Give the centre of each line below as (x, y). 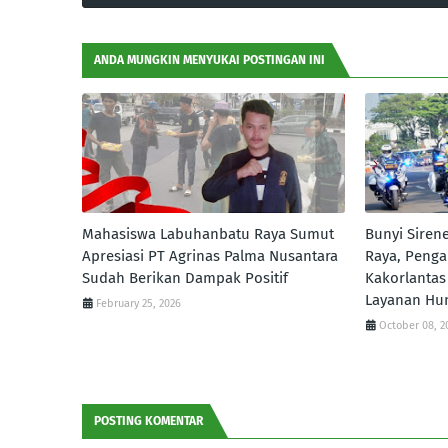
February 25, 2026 (138, 303)
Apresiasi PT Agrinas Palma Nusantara (210, 256)
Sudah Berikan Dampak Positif (185, 278)
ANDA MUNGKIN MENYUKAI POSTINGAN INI (209, 60)
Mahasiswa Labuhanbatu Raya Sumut (208, 234)
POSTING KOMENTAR (148, 421)
